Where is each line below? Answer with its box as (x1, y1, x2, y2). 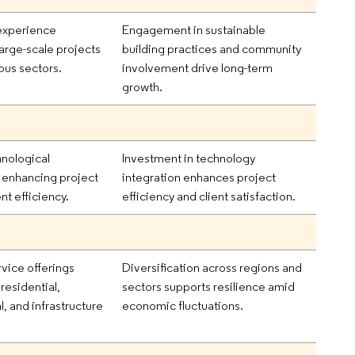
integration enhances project (122, 170, 277, 185)
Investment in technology (122, 151, 256, 166)
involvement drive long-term (122, 60, 273, 76)
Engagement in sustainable (122, 22, 266, 38)
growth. (122, 79, 163, 95)
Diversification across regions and (122, 260, 303, 276)
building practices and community (122, 41, 302, 57)
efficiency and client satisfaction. (122, 189, 296, 204)
